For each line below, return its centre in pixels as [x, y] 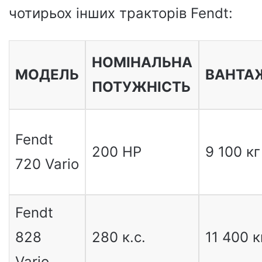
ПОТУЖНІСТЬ [141, 87]
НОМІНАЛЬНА [142, 62]
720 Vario [47, 164]
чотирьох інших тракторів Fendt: [121, 13]
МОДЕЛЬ [47, 75]
